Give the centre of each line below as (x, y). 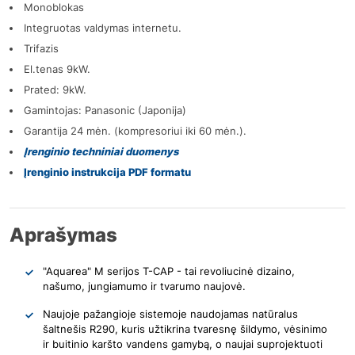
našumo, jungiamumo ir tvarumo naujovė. (148, 286)
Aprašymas (63, 235)
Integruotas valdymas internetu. (103, 27)
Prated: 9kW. (55, 89)
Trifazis (41, 48)
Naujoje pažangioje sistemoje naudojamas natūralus (172, 313)
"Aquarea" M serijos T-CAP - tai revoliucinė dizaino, (169, 271)
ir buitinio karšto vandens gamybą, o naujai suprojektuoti (183, 344)
